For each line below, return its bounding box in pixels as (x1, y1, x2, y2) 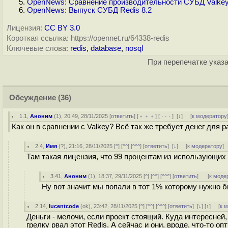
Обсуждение (9, 94, 56, 102)
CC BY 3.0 (44, 24, 80, 32)
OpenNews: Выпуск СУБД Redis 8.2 (27, 6, 152, 14)
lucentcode (49, 203, 79, 209)
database (91, 44, 121, 52)
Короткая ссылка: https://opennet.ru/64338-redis (7, 34, 169, 42)
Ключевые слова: (7, 44, 68, 52)
